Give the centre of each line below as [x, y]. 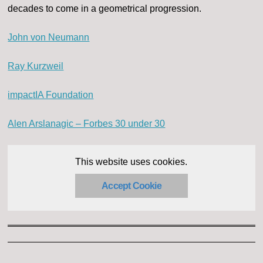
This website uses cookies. [131, 162]
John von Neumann [49, 38]
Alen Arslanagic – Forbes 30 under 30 [87, 124]
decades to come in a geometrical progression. [105, 9]
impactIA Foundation [51, 95]
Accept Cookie [131, 186]
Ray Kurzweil [36, 66]
